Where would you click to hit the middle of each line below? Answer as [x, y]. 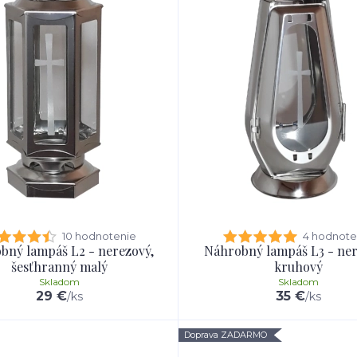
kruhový [298, 267]
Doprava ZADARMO [226, 335]
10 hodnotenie [99, 236]
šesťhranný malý [59, 267]
